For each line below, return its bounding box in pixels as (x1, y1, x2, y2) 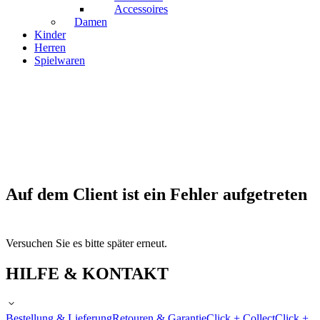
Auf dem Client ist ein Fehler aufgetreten (6, 185, 307, 204)
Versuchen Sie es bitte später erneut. (6, 237, 167, 250)
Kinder (34, 29, 66, 41)
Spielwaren (34, 54, 85, 67)
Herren (34, 41, 66, 54)
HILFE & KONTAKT (6, 264, 169, 284)
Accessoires (114, 3, 168, 16)
